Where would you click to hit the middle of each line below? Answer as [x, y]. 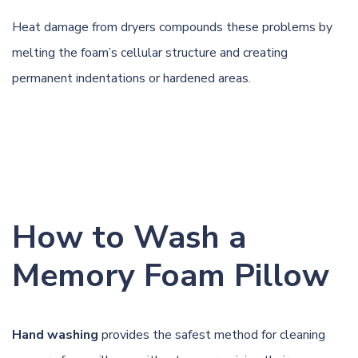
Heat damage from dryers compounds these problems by [172, 27]
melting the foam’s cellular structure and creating [150, 52]
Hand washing [55, 334]
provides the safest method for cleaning [212, 334]
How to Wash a [129, 237]
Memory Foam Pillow [171, 275]
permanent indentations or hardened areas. [131, 78]
